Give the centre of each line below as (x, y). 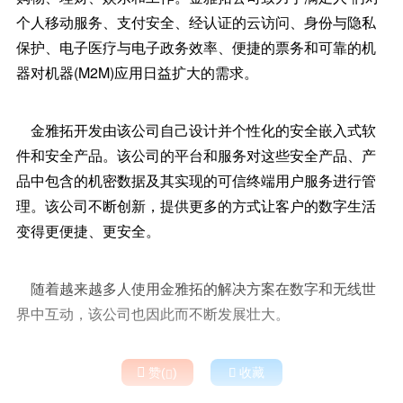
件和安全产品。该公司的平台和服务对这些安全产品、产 (196, 155)
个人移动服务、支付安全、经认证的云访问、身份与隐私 (196, 22)
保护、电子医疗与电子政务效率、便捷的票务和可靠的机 (196, 47)
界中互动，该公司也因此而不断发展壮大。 (152, 313)
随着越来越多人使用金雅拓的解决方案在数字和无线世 (196, 288)
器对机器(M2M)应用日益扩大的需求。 (137, 72)
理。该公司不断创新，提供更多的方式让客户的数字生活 (196, 206)
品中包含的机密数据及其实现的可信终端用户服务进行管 (196, 180)
